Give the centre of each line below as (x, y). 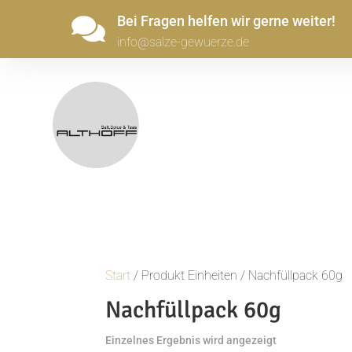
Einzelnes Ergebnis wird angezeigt (191, 340)
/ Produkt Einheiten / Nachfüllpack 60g (237, 275)
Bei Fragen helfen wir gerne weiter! (226, 21)
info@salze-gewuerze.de (183, 42)
